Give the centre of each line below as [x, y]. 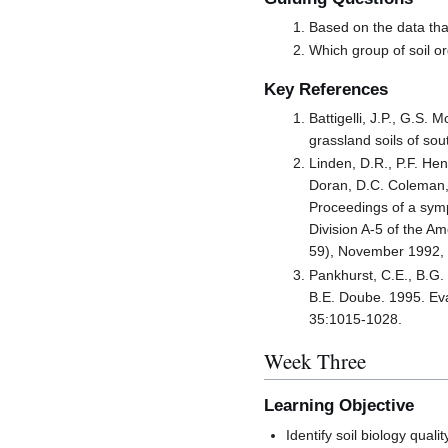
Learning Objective [339, 406]
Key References [326, 89]
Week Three [315, 361]
